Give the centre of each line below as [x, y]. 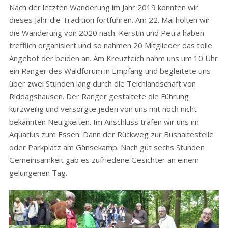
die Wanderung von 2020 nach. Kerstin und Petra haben [106, 33]
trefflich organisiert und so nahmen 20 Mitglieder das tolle [110, 45]
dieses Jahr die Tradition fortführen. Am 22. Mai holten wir [109, 20]
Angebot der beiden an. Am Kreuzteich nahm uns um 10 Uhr [113, 58]
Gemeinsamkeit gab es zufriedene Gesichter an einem [104, 160]
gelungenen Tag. [38, 173]
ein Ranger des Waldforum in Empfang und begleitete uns [110, 71]
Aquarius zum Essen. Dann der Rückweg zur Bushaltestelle [111, 134]
